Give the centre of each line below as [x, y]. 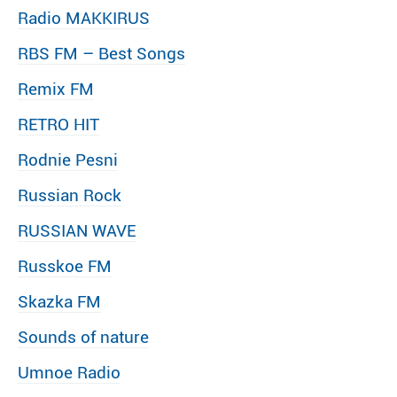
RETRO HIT [58, 125]
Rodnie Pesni [68, 160]
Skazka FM [59, 302]
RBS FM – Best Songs [101, 54]
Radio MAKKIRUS [84, 18]
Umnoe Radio [69, 373]
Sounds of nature [83, 337]
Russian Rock [70, 195]
